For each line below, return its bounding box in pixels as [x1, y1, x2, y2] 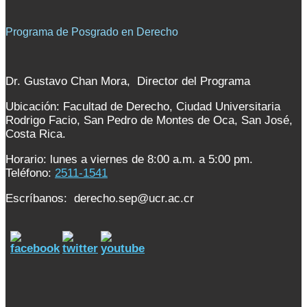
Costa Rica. [5, 127, 66, 141]
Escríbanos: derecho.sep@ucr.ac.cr [5, 192, 194, 206]
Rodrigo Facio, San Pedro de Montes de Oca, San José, [5, 114, 293, 127]
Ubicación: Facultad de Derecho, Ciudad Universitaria [5, 100, 280, 114]
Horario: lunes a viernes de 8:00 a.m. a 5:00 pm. [5, 153, 253, 167]
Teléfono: [5, 167, 55, 180]
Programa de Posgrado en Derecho [5, 26, 178, 38]
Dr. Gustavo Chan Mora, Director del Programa [5, 75, 250, 88]
